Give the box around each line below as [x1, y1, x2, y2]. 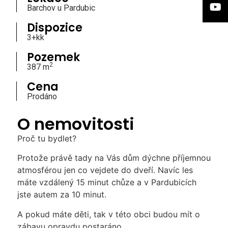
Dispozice [26, 19, 82, 36]
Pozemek [26, 49, 80, 65]
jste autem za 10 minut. [17, 189, 106, 200]
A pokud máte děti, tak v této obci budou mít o [17, 209, 200, 219]
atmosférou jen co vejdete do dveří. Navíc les [17, 165, 193, 176]
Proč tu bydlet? [17, 133, 76, 144]
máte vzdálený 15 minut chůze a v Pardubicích [17, 177, 196, 188]
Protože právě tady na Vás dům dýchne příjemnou [17, 153, 211, 163]
